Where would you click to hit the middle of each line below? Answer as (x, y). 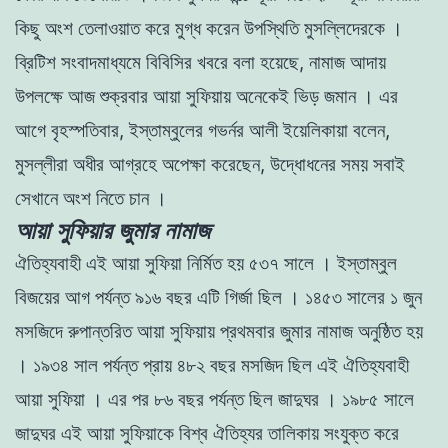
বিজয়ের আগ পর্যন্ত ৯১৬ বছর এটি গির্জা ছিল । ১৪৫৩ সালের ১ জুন (218, 297)
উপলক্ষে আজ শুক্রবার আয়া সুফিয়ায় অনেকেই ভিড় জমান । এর (206, 96)
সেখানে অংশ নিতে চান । (93, 198)
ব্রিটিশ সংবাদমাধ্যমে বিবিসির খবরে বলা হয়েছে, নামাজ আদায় (200, 62)
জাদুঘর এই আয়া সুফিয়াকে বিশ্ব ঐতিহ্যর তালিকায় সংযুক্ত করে (207, 433)
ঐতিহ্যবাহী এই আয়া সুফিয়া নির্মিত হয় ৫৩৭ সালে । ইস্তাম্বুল (206, 263)
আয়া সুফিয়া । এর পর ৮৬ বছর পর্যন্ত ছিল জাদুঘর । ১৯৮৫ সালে (214, 399)
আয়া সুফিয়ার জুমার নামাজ (112, 230)
